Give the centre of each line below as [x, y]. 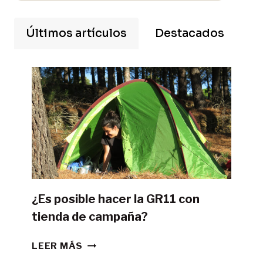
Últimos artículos [76, 33]
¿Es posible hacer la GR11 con [116, 199]
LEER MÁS [58, 245]
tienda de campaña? [90, 216]
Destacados [190, 33]
